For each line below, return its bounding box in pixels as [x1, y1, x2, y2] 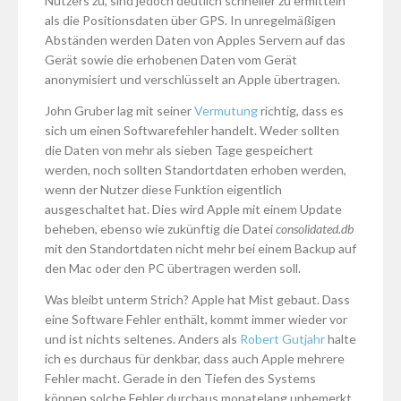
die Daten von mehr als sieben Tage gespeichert [45, 142, 313, 158]
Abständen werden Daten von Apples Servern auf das [45, 32, 346, 48]
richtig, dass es [258, 103, 344, 119]
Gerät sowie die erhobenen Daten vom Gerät [45, 52, 297, 68]
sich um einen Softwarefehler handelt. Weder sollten [45, 123, 339, 139]
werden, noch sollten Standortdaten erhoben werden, [45, 162, 346, 178]
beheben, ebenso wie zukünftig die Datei [45, 221, 276, 237]
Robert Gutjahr [240, 331, 325, 347]
